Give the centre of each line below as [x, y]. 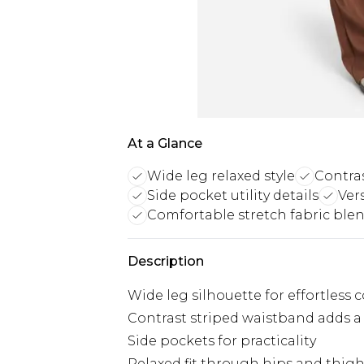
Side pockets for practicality [222, 341]
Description [166, 261]
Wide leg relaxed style [221, 176]
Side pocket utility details [233, 195]
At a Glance [165, 143]
